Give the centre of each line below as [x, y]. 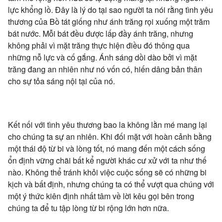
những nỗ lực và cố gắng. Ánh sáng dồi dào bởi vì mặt [102, 57]
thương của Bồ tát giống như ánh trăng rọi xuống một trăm [109, 21]
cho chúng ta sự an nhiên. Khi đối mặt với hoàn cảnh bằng [110, 136]
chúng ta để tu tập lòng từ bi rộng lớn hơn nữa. [88, 208]
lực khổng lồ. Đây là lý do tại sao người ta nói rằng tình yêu [111, 9]
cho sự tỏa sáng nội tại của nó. [61, 81]
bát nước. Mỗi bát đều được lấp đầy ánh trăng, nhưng [101, 33]
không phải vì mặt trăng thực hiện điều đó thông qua [99, 45]
